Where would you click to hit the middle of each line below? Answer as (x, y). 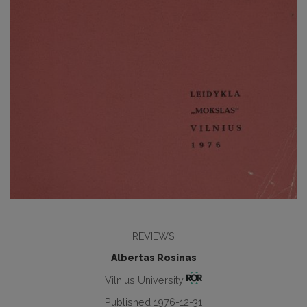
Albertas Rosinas (153, 258)
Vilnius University (145, 280)
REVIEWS (153, 236)
